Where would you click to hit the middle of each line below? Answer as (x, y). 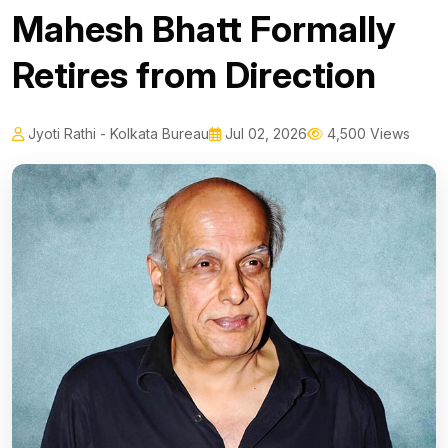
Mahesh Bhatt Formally (204, 29)
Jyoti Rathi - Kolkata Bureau (116, 134)
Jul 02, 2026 (264, 134)
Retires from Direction (194, 75)
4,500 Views (366, 134)
